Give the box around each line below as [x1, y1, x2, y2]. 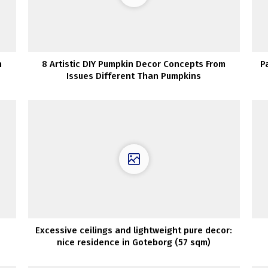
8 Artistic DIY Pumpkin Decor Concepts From [42, 58, 226, 69]
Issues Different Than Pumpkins [66, 70, 202, 81]
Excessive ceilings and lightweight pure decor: [35, 225, 233, 236]
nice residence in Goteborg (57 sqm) [57, 237, 211, 248]
